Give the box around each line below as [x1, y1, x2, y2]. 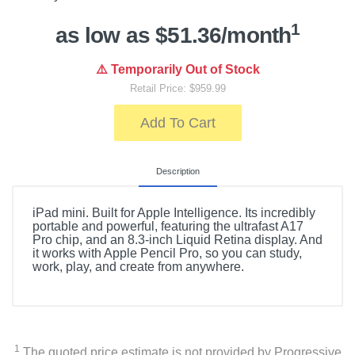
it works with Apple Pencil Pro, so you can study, [32, 246, 302, 260]
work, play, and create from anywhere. [32, 260, 244, 273]
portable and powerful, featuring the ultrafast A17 [32, 219, 303, 233]
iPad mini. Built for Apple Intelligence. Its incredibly [32, 206, 315, 219]
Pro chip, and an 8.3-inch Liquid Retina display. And [32, 233, 323, 246]
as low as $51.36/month [55, 23, 292, 48]
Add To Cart [139, 115, 216, 131]
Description [155, 166, 200, 176]
